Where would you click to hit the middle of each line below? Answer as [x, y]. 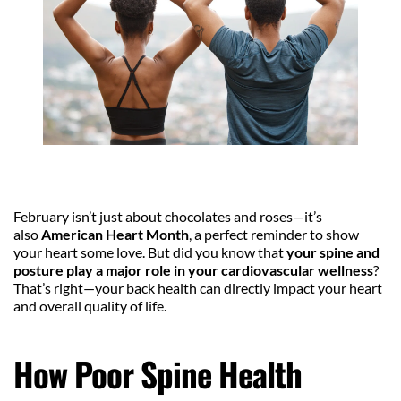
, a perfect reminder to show [274, 235]
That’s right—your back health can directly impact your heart [198, 288]
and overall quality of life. [90, 306]
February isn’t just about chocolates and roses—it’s [168, 217]
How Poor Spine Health [158, 374]
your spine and [333, 252]
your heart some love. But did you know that [150, 252]
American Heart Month [115, 235]
